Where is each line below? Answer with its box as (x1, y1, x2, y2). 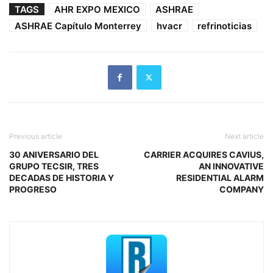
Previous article (9, 131, 62, 141)
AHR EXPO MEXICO (54, 3, 140, 15)
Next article (225, 131, 264, 141)
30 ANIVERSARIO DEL (9, 149, 99, 160)
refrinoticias (197, 19, 252, 32)
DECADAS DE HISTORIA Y (9, 172, 114, 183)
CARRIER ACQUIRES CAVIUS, (144, 149, 264, 160)
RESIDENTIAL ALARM (176, 172, 264, 183)
